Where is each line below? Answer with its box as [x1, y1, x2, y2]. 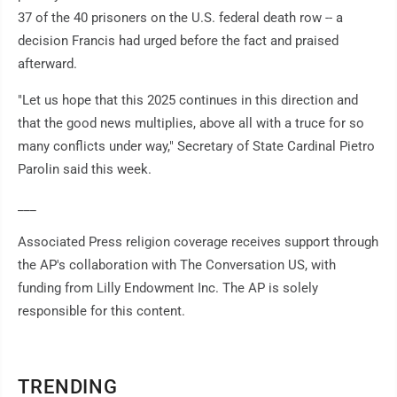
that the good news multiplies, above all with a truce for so [18, 115, 364, 132]
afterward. [18, 56, 77, 73]
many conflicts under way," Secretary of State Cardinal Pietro [18, 138, 375, 155]
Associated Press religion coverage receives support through [18, 234, 378, 251]
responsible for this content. [18, 303, 185, 320]
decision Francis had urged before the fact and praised [18, 33, 339, 50]
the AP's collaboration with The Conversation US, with [18, 257, 336, 274]
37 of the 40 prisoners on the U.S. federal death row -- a [18, 10, 343, 27]
